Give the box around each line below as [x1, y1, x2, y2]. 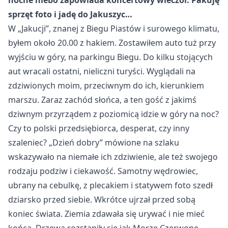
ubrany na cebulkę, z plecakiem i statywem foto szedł [8, 180, 213, 191]
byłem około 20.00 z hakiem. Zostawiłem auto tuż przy [8, 37, 216, 48]
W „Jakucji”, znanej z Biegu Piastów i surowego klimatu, [8, 23, 219, 34]
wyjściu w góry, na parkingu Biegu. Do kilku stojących [8, 51, 213, 63]
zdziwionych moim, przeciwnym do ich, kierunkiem [8, 80, 204, 91]
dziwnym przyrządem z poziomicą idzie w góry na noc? [8, 108, 219, 120]
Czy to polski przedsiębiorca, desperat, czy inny [8, 123, 189, 134]
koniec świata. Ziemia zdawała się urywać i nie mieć [8, 208, 205, 219]
